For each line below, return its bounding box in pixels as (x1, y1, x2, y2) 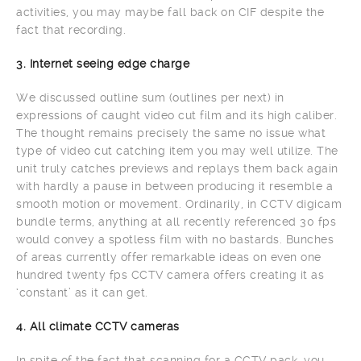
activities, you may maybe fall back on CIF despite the (16, 6, 324, 19)
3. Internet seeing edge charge (16, 57, 189, 71)
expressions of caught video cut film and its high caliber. (16, 109, 337, 122)
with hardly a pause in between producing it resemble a (16, 180, 333, 193)
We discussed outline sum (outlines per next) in (16, 91, 284, 105)
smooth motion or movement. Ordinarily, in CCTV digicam (16, 197, 342, 211)
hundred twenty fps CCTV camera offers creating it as (16, 268, 324, 282)
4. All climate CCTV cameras (16, 320, 180, 334)
